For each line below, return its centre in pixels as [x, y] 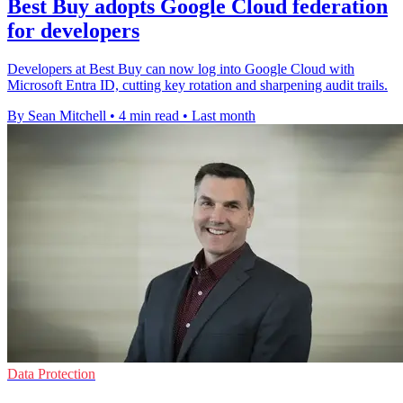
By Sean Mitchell [57, 116]
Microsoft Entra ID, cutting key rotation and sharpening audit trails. [197, 85]
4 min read [149, 116]
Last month [224, 116]
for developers [73, 31]
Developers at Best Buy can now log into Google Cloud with [181, 69]
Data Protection [51, 374]
